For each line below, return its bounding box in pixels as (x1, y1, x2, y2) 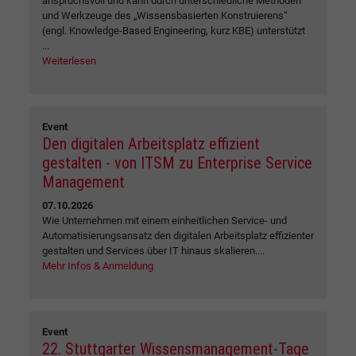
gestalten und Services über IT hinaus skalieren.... (42, 244, 265, 257)
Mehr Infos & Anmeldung (42, 259, 153, 272)
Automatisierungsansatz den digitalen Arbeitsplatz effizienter (42, 229, 314, 242)
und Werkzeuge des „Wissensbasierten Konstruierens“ (42, 9, 288, 21)
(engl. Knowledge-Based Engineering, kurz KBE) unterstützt (42, 24, 305, 37)
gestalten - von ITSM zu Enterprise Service (42, 153, 312, 172)
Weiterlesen (42, 54, 96, 67)
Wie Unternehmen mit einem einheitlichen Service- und (42, 214, 287, 226)
